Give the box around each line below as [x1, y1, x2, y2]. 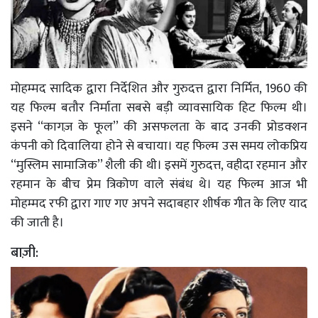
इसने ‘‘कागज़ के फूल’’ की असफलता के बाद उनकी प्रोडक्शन [11, 116, 307, 138]
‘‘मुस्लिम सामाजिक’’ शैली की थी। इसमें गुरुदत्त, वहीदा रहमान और [11, 155, 307, 177]
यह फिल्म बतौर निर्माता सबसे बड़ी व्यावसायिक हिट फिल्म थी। [11, 97, 307, 119]
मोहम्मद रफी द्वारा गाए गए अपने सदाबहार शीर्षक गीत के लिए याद [11, 193, 307, 215]
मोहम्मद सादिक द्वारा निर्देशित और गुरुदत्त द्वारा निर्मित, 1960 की [11, 78, 307, 100]
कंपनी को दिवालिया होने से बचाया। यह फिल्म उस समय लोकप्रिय [11, 136, 307, 158]
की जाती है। [11, 212, 67, 234]
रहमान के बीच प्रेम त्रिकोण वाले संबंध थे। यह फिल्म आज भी [11, 174, 307, 196]
